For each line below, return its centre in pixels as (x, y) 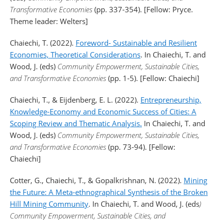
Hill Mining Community (49, 204)
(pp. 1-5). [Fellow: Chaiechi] (155, 78)
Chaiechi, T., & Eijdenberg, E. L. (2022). (75, 100)
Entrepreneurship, (171, 100)
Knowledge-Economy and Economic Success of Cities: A (103, 111)
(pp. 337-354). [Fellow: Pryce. (143, 9)
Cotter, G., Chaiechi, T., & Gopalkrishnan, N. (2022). (97, 180)
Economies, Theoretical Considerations (75, 55)
